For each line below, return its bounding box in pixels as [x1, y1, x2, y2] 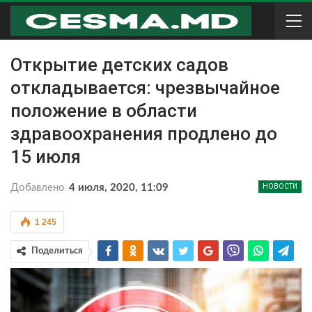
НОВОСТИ [263, 182, 297, 190]
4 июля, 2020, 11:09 [69, 182, 169, 193]
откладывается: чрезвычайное [10, 77, 280, 98]
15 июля [10, 146, 81, 167]
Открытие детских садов [10, 54, 228, 75]
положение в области [10, 100, 197, 121]
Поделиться [31, 247, 83, 256]
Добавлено [10, 182, 68, 193]
